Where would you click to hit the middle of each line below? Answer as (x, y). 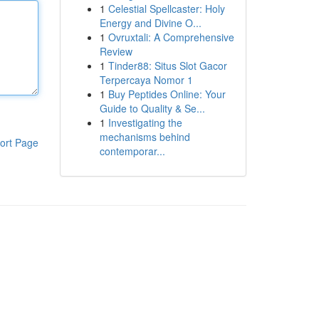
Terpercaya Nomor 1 (146, 80)
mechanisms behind (145, 137)
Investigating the (145, 122)
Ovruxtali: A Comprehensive (171, 37)
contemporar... (132, 151)
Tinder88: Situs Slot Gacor (167, 66)
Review (116, 51)
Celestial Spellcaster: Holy (166, 9)
